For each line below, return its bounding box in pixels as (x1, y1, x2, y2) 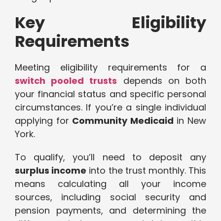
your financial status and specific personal (15, 88, 206, 101)
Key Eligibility (15, 11, 206, 34)
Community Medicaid (72, 114, 174, 127)
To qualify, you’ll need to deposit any (15, 151, 206, 164)
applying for (15, 114, 73, 127)
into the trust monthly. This (86, 164, 207, 177)
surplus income (15, 164, 87, 177)
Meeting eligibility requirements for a (15, 61, 206, 74)
